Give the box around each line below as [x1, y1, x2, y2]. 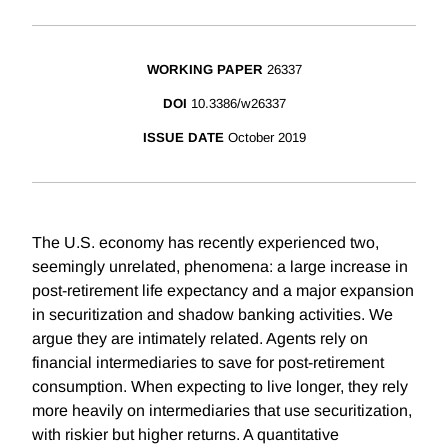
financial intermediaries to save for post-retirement [32, 354, 384, 372]
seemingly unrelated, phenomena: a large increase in [32, 258, 408, 276]
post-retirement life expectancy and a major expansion [32, 282, 414, 300]
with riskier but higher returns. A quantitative [32, 426, 339, 444]
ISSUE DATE [142, 130, 224, 146]
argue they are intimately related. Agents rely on [32, 330, 368, 348]
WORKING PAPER [146, 62, 263, 78]
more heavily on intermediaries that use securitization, [32, 402, 412, 420]
